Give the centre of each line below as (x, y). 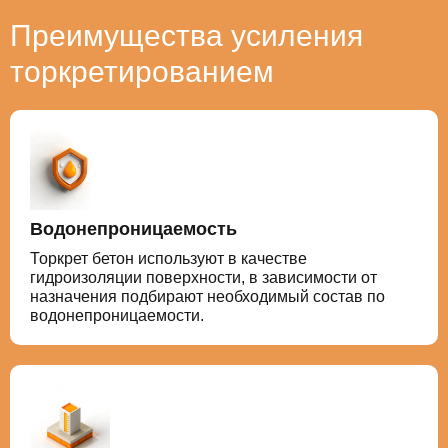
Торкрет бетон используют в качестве (168, 258)
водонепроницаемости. (117, 315)
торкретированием (142, 71)
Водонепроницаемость (133, 229)
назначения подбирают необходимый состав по (207, 296)
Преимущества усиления (186, 35)
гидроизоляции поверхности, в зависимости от (203, 277)
